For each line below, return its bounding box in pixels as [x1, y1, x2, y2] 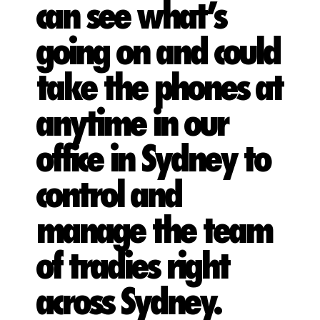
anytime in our [36, 106, 227, 143]
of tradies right [36, 249, 229, 286]
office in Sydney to [36, 142, 269, 179]
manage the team [36, 214, 271, 250]
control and [36, 178, 181, 214]
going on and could [36, 35, 279, 71]
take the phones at [36, 71, 282, 107]
